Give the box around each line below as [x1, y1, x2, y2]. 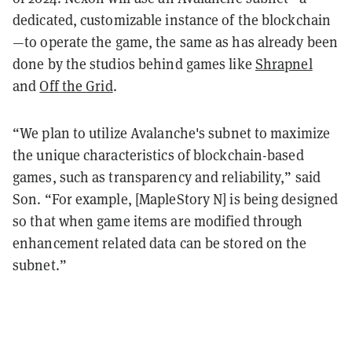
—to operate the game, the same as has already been [13, 32, 339, 51]
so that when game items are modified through [13, 211, 303, 230]
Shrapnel [255, 54, 313, 73]
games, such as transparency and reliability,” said [13, 167, 321, 186]
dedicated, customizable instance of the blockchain [13, 10, 332, 29]
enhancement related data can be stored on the [13, 233, 307, 252]
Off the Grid [39, 76, 113, 95]
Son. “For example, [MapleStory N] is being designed [13, 189, 339, 208]
